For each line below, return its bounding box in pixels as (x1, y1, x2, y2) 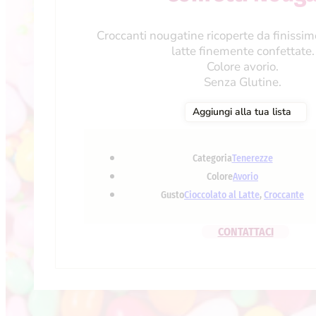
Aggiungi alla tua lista (192, 105, 291, 119)
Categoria (192, 152, 232, 165)
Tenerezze (231, 152, 273, 165)
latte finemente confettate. (171, 43, 315, 60)
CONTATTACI (217, 225, 274, 239)
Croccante (264, 189, 304, 202)
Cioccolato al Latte (184, 189, 260, 202)
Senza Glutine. (204, 74, 281, 91)
